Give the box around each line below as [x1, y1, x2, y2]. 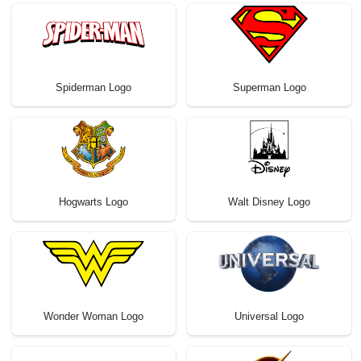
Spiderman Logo [56, 81, 131, 94]
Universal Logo [234, 310, 304, 323]
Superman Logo [232, 81, 306, 94]
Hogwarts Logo [59, 196, 128, 209]
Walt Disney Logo [228, 196, 310, 209]
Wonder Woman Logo [44, 310, 143, 323]
